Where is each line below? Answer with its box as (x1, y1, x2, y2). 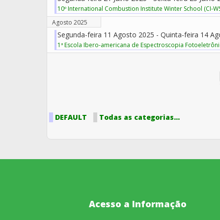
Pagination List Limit (47, 60, 111, 69)
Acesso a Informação (89, 197, 187, 210)
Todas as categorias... (99, 112, 180, 122)
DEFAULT (55, 112, 87, 122)
